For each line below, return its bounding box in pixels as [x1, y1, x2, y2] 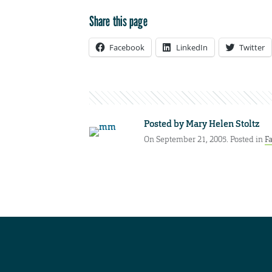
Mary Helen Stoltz [186, 117, 259, 130]
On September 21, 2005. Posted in [144, 134, 265, 145]
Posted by [144, 117, 186, 130]
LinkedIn [176, 41, 208, 53]
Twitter [239, 41, 265, 53]
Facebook [109, 41, 144, 53]
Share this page [89, 12, 148, 29]
